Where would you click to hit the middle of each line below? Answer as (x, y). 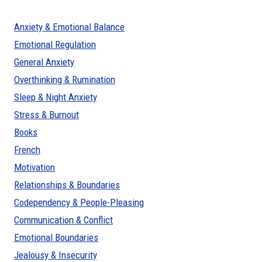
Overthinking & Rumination (65, 79)
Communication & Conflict (63, 220)
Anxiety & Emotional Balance (69, 27)
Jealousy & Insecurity (56, 255)
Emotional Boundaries (56, 237)
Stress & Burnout (46, 114)
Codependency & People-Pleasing (79, 202)
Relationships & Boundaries (67, 185)
